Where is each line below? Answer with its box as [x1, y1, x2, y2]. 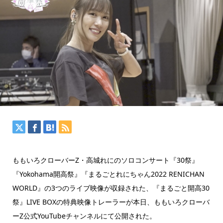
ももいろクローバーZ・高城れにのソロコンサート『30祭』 [12, 155, 199, 165]
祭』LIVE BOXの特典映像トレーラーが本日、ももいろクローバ [12, 197, 210, 207]
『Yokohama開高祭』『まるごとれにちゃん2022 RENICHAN [12, 169, 205, 179]
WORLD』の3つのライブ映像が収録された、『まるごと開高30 [12, 183, 210, 193]
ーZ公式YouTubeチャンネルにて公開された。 [12, 211, 156, 221]
